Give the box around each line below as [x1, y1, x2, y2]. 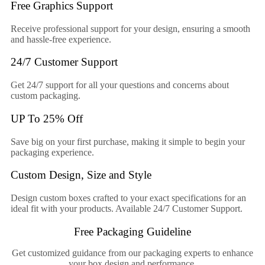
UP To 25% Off [11, 112, 83, 125]
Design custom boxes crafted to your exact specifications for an [11, 192, 246, 203]
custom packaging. [11, 91, 80, 101]
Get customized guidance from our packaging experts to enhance [12, 247, 253, 258]
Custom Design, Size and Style [11, 169, 151, 182]
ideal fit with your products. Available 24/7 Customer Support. [11, 203, 243, 214]
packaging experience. [11, 147, 94, 157]
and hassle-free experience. [11, 34, 111, 44]
